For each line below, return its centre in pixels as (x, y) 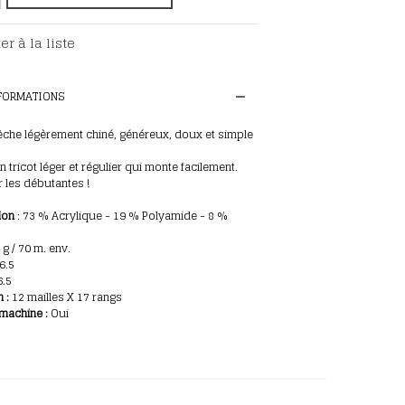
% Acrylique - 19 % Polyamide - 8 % (132, 215)
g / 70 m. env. (37, 248)
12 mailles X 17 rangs (66, 297)
